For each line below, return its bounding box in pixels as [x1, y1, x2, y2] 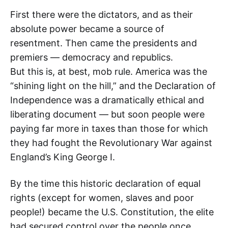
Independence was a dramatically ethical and [10, 95, 204, 106]
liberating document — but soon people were [10, 109, 205, 120]
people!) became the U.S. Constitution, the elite [10, 207, 214, 218]
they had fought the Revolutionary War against [10, 137, 212, 149]
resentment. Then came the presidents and [10, 38, 197, 49]
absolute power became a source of [10, 23, 164, 35]
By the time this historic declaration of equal [10, 178, 201, 189]
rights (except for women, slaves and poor [10, 192, 194, 204]
